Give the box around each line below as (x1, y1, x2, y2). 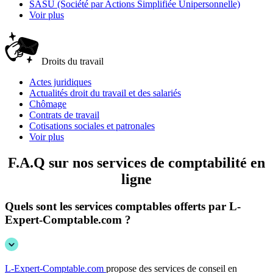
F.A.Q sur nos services (8, 154, 150, 171)
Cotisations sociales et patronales (29, 120, 155, 131)
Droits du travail (39, 55, 104, 66)
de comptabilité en (150, 154, 265, 171)
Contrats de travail (29, 109, 99, 120)
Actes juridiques (29, 76, 91, 87)
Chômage (29, 98, 66, 109)
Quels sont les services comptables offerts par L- (5, 199, 241, 213)
